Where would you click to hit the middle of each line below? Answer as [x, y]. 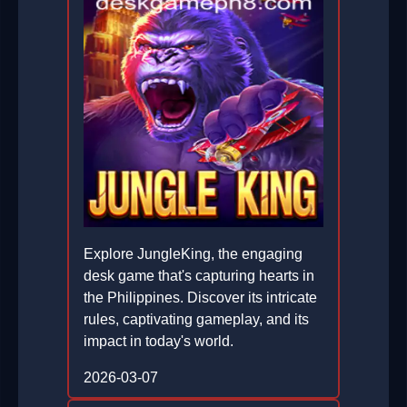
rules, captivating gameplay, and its [196, 320]
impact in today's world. [159, 342]
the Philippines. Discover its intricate [200, 298]
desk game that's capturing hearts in [199, 276]
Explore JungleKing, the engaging [193, 254]
